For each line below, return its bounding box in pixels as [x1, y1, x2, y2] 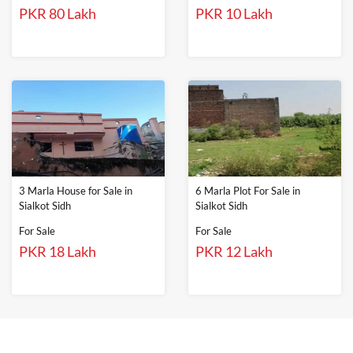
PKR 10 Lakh [195, 5, 273, 23]
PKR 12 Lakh [195, 243, 273, 261]
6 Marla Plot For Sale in [195, 184, 300, 198]
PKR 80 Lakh [19, 5, 96, 23]
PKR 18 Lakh [19, 243, 96, 261]
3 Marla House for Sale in [19, 184, 132, 198]
